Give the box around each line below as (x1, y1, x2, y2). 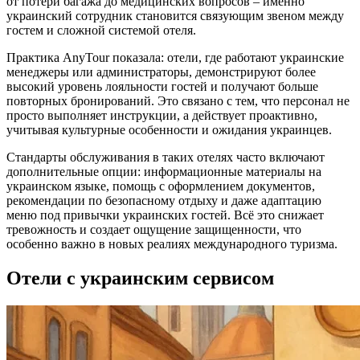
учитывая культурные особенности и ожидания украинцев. (6, 122, 332, 137)
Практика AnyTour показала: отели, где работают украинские (6, 50, 344, 64)
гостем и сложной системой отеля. (6, 22, 196, 37)
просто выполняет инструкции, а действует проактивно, (6, 108, 317, 122)
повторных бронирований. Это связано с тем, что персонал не (6, 93, 350, 108)
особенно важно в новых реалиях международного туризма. (6, 236, 337, 251)
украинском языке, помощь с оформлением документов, (6, 178, 315, 193)
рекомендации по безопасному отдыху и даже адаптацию (6, 193, 321, 207)
